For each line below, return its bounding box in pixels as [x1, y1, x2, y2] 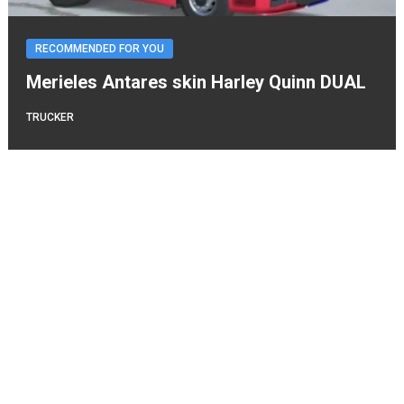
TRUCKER [25, 111, 74, 124]
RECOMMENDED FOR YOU [34, 42, 164, 56]
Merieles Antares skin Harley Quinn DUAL [25, 71, 366, 94]
